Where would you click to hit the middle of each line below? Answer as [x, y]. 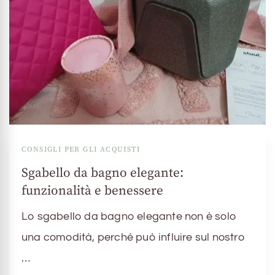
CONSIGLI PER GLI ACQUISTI [81, 150]
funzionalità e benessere [92, 191]
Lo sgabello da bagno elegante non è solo [129, 217]
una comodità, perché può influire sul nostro [133, 238]
